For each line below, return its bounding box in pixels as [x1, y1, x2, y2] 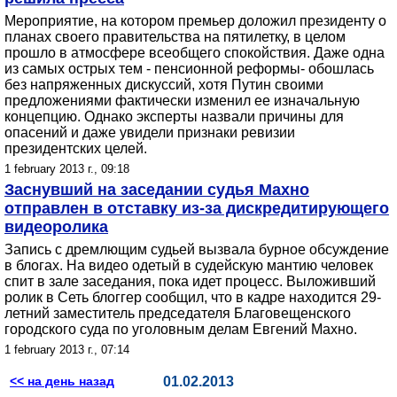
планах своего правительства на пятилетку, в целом [4, 29, 346, 44]
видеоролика [4, 218, 108, 236]
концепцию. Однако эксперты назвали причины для [4, 109, 344, 124]
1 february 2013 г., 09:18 [4, 162, 129, 175]
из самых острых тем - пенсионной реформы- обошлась [4, 61, 374, 76]
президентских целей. [4, 141, 147, 156]
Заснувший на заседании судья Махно [4, 181, 309, 198]
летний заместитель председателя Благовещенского [4, 306, 351, 321]
